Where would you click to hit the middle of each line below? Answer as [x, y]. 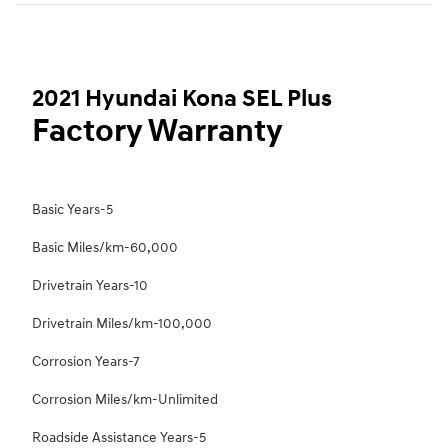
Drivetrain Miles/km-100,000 [122, 324]
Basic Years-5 [72, 210]
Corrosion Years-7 [86, 362]
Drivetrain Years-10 [90, 286]
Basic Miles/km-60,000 [105, 248]
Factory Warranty [157, 132]
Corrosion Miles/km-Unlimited [125, 400]
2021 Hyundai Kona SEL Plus [182, 99]
